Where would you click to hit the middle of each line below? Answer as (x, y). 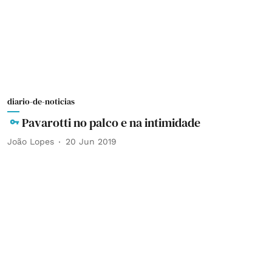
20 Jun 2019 (91, 141)
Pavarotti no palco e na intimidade (111, 122)
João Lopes (31, 141)
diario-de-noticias (41, 101)
